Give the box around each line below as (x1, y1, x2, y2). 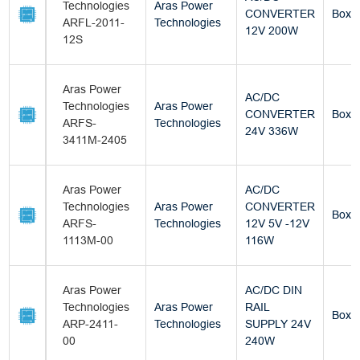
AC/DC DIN (245, 284, 303, 297)
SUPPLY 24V (245, 317, 312, 331)
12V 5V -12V (245, 217, 310, 231)
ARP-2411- (63, 317, 119, 331)
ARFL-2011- (63, 16, 125, 30)
